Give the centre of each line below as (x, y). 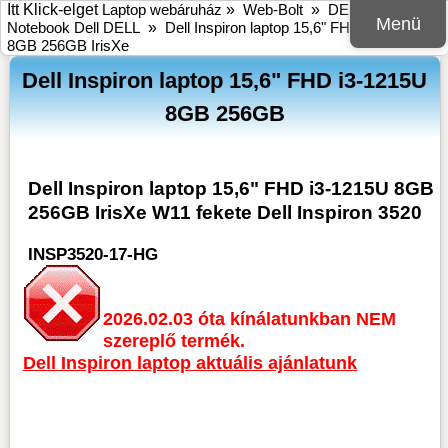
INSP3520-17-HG (92, 254)
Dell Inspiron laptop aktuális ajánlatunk (189, 362)
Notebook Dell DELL (73, 27)
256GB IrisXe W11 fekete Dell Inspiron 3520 (224, 212)
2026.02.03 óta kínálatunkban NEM (249, 318)
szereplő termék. (173, 340)
